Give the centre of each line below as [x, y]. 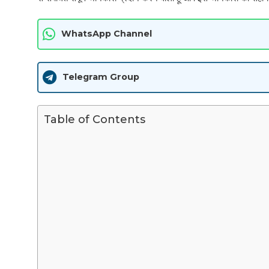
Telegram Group [101, 77]
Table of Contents [95, 119]
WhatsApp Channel [107, 34]
